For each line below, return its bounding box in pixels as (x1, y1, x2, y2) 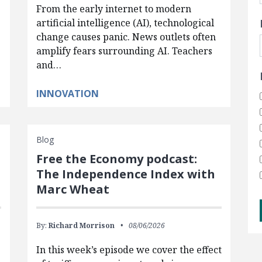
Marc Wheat (36, 181, 109, 197)
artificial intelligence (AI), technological (36, 16, 214, 29)
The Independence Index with (36, 166, 215, 182)
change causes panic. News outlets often (36, 30, 216, 43)
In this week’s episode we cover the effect (36, 243, 222, 256)
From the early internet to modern (36, 2, 191, 15)
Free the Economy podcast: (36, 151, 197, 167)
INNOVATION (36, 87, 99, 100)
